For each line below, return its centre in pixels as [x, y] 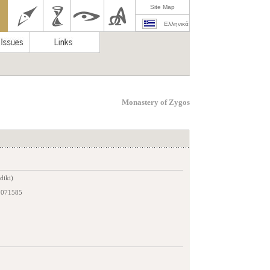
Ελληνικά [176, 24]
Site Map [162, 7]
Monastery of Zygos [156, 102]
